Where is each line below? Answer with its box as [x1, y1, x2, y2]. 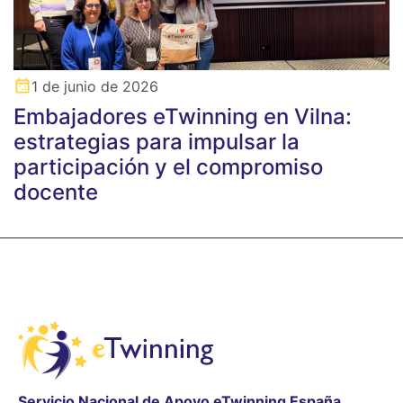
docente [13, 179, 98, 206]
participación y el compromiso [13, 154, 323, 181]
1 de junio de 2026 [31, 77, 158, 96]
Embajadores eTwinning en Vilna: [13, 103, 352, 130]
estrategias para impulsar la [13, 129, 300, 156]
